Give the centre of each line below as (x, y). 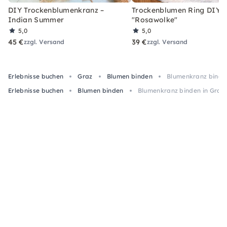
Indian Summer (36, 20)
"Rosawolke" (155, 20)
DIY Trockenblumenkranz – (56, 10)
